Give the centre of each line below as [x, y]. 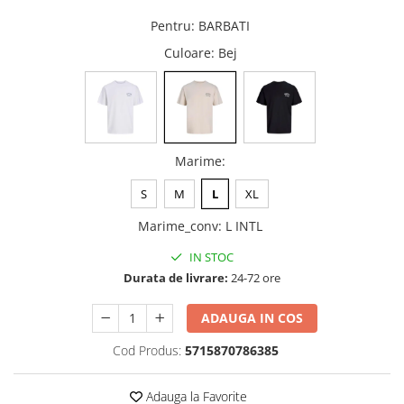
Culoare [187, 53]
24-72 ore [254, 278]
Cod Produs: [147, 351]
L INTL [244, 226]
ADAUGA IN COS [252, 318]
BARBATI [224, 26]
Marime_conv [178, 226]
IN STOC [210, 257]
